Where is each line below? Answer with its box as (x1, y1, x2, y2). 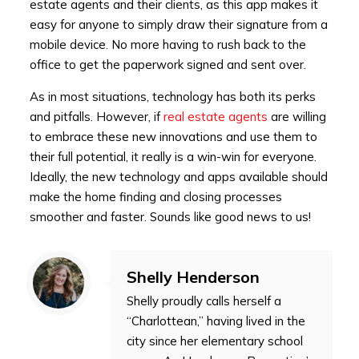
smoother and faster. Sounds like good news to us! (29, 209, 311, 225)
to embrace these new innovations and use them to (29, 129, 317, 145)
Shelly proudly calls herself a (127, 293, 281, 309)
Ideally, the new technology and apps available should (29, 169, 328, 185)
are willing (267, 109, 326, 125)
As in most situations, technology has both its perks (29, 89, 316, 105)
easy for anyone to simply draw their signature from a (29, 17, 328, 33)
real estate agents (163, 109, 268, 125)
